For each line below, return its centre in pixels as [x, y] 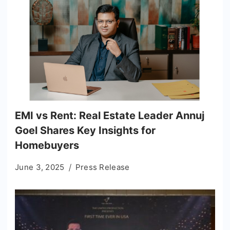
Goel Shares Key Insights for [85, 130]
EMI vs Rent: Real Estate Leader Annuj [110, 115]
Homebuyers [47, 145]
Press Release [102, 167]
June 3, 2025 [40, 167]
